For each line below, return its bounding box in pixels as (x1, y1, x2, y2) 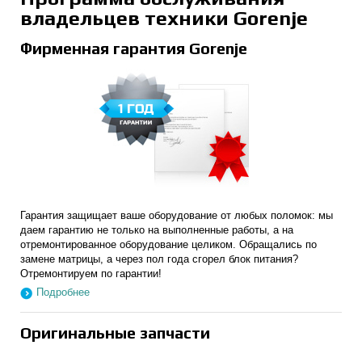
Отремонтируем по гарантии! (20, 267, 162, 280)
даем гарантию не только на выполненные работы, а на (20, 224, 293, 236)
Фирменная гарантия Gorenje (20, 39, 247, 57)
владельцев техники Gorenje (20, 6, 308, 30)
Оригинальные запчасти (20, 323, 210, 342)
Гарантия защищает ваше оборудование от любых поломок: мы (20, 209, 333, 221)
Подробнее (36, 286, 90, 298)
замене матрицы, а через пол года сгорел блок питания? (20, 253, 298, 265)
